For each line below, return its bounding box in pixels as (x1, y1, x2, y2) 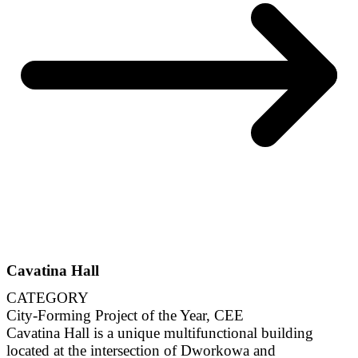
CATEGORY (6, 289, 89, 307)
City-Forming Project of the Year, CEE (6, 307, 244, 324)
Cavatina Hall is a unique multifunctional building (6, 324, 313, 342)
